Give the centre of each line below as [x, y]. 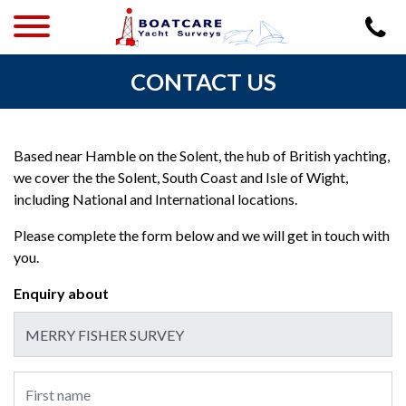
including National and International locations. [155, 199]
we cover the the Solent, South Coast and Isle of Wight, [181, 177]
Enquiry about [61, 293]
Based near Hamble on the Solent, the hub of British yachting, [202, 155]
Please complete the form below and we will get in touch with [202, 235]
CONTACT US [203, 82]
